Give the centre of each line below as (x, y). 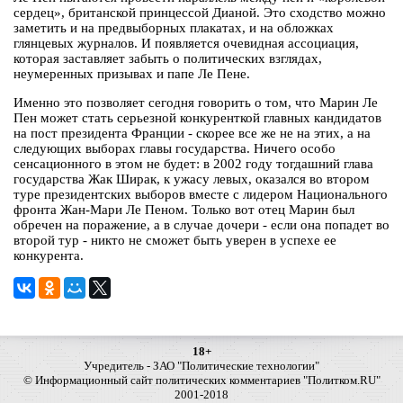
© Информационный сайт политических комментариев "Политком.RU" (201, 381)
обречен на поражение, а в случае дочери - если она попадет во (201, 225)
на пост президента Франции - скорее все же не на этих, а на (192, 134)
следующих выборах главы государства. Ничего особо (175, 149)
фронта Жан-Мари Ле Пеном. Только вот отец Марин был (184, 210)
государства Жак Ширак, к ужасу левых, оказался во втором (192, 179)
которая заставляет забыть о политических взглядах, (168, 59)
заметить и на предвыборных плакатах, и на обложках (174, 28)
